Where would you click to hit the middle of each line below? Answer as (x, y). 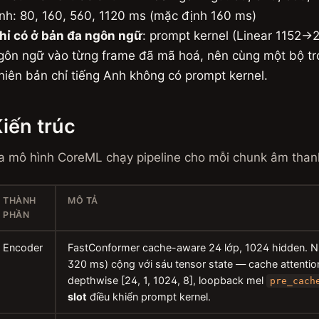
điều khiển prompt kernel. (149, 297)
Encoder (23, 247)
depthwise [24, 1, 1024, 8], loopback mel (167, 280)
